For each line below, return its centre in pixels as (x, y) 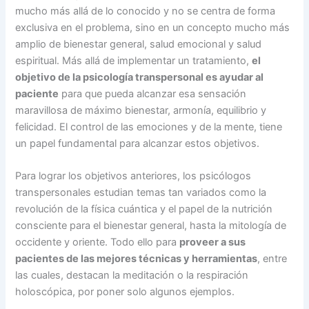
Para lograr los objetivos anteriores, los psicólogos (133, 176)
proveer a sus (213, 242)
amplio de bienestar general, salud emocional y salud (139, 44)
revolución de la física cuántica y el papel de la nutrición (144, 209)
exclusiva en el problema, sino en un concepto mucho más (153, 27)
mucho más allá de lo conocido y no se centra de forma (146, 11)
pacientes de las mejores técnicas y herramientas (137, 259)
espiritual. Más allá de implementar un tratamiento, (134, 60)
